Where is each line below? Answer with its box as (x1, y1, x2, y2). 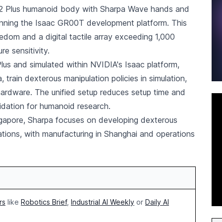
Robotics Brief (21, 198, 67, 206)
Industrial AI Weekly (71, 198, 134, 206)
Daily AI (145, 198, 169, 206)
